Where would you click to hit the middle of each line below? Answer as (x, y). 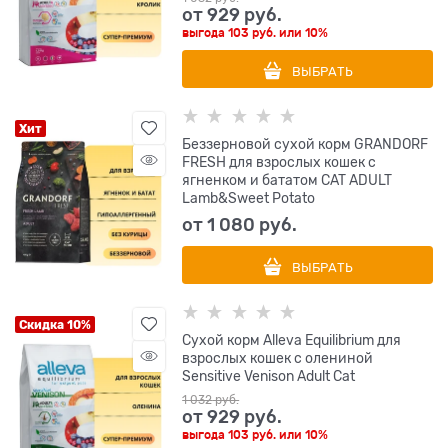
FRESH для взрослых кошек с (279, 162)
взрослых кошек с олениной (278, 358)
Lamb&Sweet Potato (249, 198)
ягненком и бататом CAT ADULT (287, 180)
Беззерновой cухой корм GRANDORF (305, 144)
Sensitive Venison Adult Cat (269, 376)
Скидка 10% (55, 325)
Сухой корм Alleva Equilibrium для (292, 340)
